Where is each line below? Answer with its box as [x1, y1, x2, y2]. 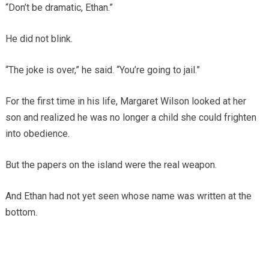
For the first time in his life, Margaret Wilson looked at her [5, 95, 246, 107]
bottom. [5, 206, 37, 218]
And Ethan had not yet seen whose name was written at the [5, 190, 252, 202]
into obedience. [5, 127, 70, 139]
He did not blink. [5, 32, 73, 44]
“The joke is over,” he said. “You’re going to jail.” [5, 64, 200, 76]
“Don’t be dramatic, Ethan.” [5, 1, 113, 13]
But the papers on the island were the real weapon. [5, 159, 217, 171]
